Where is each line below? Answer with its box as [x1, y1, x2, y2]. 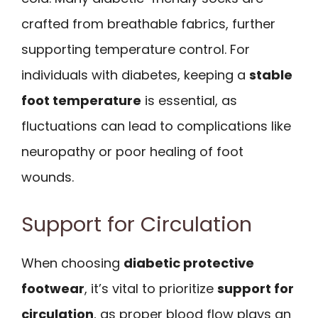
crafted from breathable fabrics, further [21, 15, 275, 33]
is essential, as [141, 92, 237, 110]
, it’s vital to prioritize [84, 279, 217, 297]
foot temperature [21, 92, 141, 110]
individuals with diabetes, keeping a [21, 66, 249, 84]
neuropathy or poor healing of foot [21, 143, 243, 161]
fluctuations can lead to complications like [21, 117, 291, 136]
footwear [21, 279, 84, 297]
